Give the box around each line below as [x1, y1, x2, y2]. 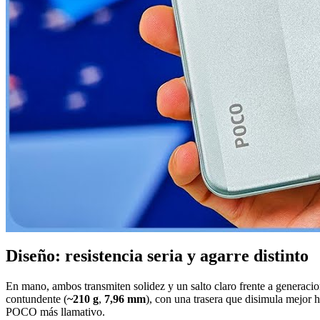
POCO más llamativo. [6, 305, 105, 318]
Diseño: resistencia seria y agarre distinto [6, 246, 309, 265]
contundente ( [6, 292, 67, 305]
